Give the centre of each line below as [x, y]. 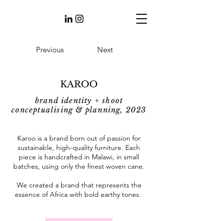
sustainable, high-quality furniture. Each [79, 147]
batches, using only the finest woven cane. [79, 166]
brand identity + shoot [79, 100]
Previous [50, 50]
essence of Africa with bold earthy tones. [79, 194]
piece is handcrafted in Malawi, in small [79, 157]
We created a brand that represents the [79, 185]
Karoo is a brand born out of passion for [79, 138]
